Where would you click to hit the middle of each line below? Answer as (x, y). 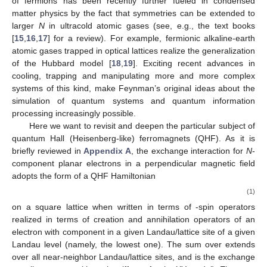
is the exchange (225, 257)
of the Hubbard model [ (62, 63)
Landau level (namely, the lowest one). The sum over (119, 245)
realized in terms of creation (70, 220)
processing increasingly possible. (74, 113)
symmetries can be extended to (194, 13)
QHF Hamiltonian (123, 176)
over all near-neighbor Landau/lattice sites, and (103, 257)
